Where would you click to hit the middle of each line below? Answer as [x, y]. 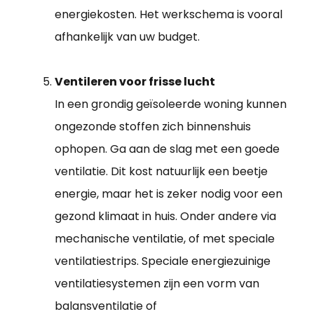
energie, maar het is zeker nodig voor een [169, 194]
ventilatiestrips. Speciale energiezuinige [163, 261]
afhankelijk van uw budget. [127, 37]
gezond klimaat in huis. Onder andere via [165, 217]
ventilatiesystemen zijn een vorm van [157, 284]
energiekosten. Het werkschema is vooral [169, 15]
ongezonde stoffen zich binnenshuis [153, 127]
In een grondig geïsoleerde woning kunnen [171, 104]
